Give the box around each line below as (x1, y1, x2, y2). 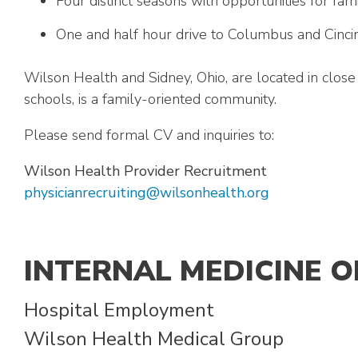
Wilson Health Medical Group (24, 326, 284, 352)
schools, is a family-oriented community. (24, 89, 276, 109)
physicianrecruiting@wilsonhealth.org (24, 183, 269, 202)
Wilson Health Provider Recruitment (24, 161, 267, 181)
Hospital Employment (24, 297, 214, 323)
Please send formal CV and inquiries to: (24, 125, 274, 145)
